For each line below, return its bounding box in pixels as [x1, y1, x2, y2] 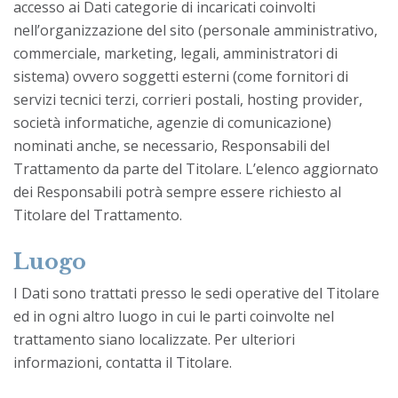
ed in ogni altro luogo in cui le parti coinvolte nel [13, 306, 334, 326]
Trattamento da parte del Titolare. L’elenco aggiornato [13, 158, 378, 179]
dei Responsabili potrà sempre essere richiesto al [13, 181, 341, 202]
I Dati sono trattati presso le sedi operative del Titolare [13, 283, 379, 303]
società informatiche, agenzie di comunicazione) [13, 112, 331, 132]
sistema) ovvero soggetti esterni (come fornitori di [13, 66, 348, 86]
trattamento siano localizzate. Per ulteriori [13, 329, 295, 349]
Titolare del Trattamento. [13, 204, 182, 225]
